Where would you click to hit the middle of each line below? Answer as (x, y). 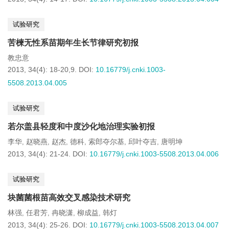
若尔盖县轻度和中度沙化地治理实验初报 (81, 127)
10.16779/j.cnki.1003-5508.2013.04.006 (154, 154)
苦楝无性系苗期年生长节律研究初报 (73, 43)
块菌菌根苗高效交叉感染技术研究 (69, 198)
